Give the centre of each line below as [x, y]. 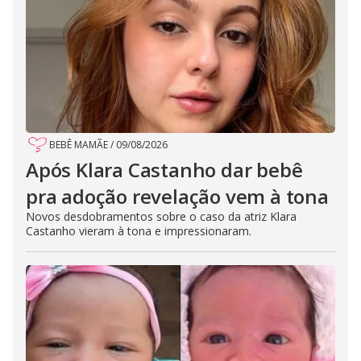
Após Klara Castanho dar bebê [164, 169]
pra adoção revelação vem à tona [177, 196]
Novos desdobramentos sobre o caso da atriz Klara [161, 216]
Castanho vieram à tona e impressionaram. [139, 230]
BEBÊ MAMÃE [79, 144]
